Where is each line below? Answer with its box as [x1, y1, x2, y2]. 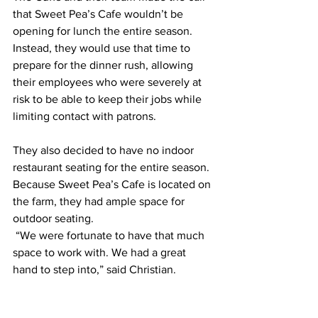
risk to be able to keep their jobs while [13, 93, 204, 105]
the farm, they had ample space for [13, 195, 187, 207]
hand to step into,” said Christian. [13, 263, 179, 275]
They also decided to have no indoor [13, 144, 197, 156]
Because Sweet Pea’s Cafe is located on [13, 178, 214, 190]
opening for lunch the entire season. [13, 25, 195, 37]
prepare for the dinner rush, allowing [13, 59, 196, 71]
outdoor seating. [13, 212, 94, 224]
